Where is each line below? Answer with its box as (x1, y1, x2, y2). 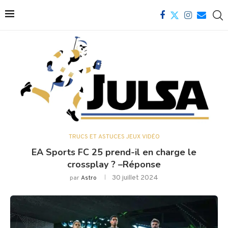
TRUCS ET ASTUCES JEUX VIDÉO (68, 133, 160, 141)
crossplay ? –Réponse (67, 158, 161, 171)
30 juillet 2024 (112, 174, 158, 183)
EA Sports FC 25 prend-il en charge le (32, 146, 196, 159)
